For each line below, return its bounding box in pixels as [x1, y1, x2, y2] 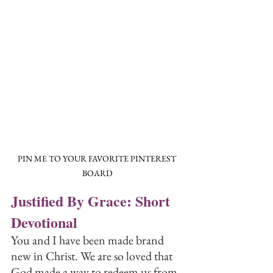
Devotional [11, 211, 77, 233]
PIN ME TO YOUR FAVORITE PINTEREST [17, 153, 178, 164]
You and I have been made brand [11, 232, 166, 248]
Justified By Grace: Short [11, 190, 174, 211]
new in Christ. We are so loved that [11, 248, 175, 264]
